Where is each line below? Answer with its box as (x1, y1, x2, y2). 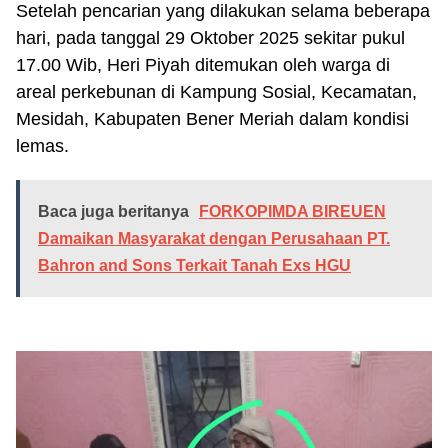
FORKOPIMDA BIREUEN (199, 202, 386, 220)
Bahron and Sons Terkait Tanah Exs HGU (38, 256, 351, 274)
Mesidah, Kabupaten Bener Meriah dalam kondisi (16, 108, 409, 129)
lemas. (16, 135, 69, 156)
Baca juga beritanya (38, 202, 189, 220)
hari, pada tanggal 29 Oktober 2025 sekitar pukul (16, 27, 405, 48)
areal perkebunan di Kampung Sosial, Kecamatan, (16, 81, 417, 102)
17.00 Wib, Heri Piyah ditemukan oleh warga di (16, 54, 390, 75)
